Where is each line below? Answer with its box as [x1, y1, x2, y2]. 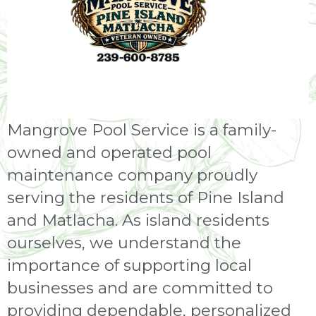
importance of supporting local [7, 255, 252, 275]
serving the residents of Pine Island [7, 187, 284, 207]
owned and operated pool [7, 142, 212, 162]
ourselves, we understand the [7, 232, 241, 253]
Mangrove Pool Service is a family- [7, 119, 276, 140]
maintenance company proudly [7, 164, 257, 185]
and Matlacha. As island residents [7, 209, 269, 230]
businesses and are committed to [7, 277, 273, 298]
